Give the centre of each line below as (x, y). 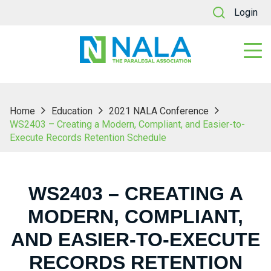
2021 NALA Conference (159, 111)
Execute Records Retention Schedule (88, 138)
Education (72, 111)
